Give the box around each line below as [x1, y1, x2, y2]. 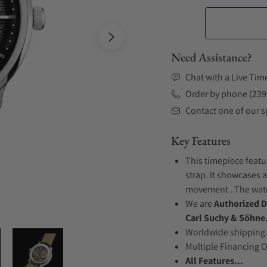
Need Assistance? [171, 49, 252, 65]
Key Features [171, 133, 231, 148]
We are [185, 197, 214, 210]
